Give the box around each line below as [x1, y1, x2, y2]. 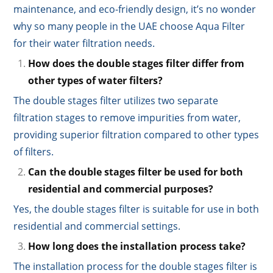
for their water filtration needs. [13, 37, 155, 51]
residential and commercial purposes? [28, 182, 214, 196]
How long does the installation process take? [28, 239, 246, 253]
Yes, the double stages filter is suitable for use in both [13, 202, 260, 216]
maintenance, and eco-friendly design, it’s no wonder [13, 2, 257, 16]
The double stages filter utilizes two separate [13, 94, 219, 108]
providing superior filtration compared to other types [13, 128, 260, 142]
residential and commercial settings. [13, 219, 181, 233]
